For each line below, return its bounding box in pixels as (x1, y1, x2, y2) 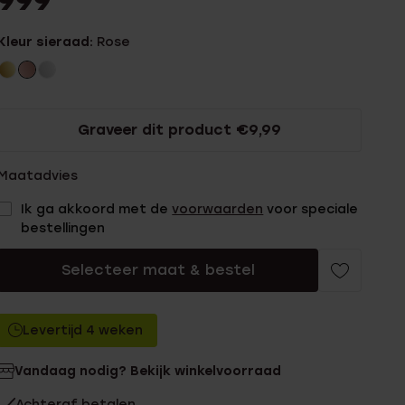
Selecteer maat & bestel (61, 261, 255, 278)
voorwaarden (172, 202, 264, 217)
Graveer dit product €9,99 (78, 121, 282, 138)
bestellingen (21, 221, 106, 236)
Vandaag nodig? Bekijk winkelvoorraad (14, 363, 282, 379)
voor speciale (263, 202, 359, 217)
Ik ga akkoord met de (21, 202, 173, 217)
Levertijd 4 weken (23, 323, 144, 338)
